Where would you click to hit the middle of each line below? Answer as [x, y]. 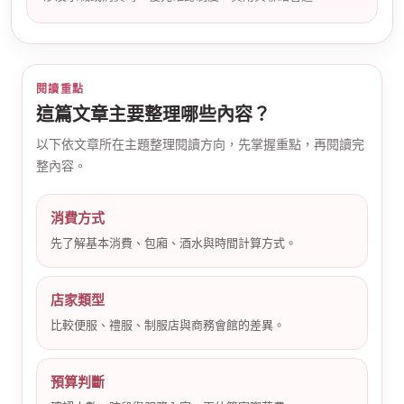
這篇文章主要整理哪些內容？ [153, 115]
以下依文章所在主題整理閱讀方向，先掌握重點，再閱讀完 [200, 145]
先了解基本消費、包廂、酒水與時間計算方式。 [174, 243]
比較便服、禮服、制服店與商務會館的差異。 [168, 325]
